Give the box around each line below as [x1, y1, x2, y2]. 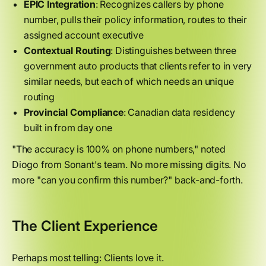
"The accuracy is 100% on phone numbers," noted [12, 143, 226, 155]
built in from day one [24, 122, 112, 134]
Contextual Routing [24, 45, 111, 56]
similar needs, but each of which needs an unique [24, 75, 234, 87]
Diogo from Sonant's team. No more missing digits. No [12, 159, 246, 170]
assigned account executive [24, 29, 144, 41]
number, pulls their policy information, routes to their [24, 14, 247, 26]
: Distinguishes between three [110, 45, 236, 56]
